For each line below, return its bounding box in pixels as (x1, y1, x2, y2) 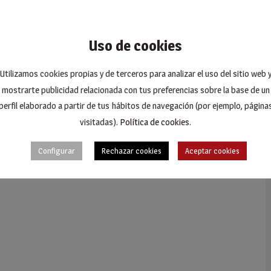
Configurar (38, 145, 75, 155)
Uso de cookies (89, 37, 182, 55)
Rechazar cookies (101, 145, 162, 155)
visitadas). (80, 116, 120, 128)
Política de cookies (120, 116, 189, 128)
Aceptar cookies (184, 145, 240, 155)
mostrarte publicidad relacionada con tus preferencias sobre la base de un (1, 83, 270, 96)
